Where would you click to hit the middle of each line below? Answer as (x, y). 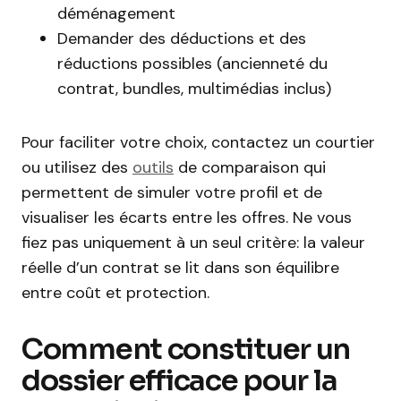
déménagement (116, 13)
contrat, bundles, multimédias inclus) (194, 89)
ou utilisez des (77, 167)
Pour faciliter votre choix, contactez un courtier (198, 142)
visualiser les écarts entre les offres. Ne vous (187, 218)
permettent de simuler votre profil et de (172, 192)
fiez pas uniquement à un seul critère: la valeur (193, 243)
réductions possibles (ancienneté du (192, 64)
